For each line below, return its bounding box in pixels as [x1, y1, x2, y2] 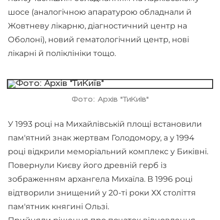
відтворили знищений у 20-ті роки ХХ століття [8, 188, 196, 197]
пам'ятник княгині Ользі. [8, 202, 111, 211]
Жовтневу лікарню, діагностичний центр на [8, 21, 187, 30]
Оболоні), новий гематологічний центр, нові [8, 35, 189, 44]
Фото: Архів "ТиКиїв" [71, 97, 149, 103]
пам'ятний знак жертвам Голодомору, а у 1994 [8, 133, 194, 142]
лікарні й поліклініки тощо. [8, 49, 116, 58]
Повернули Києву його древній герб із [8, 161, 167, 170]
